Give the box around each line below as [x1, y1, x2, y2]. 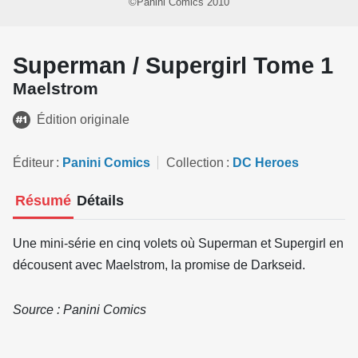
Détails [76, 192, 124, 209]
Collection [166, 155, 224, 169]
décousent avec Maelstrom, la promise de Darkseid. [13, 257, 305, 272]
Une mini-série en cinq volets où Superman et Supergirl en [13, 236, 344, 250]
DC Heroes [233, 155, 299, 169]
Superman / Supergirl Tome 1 [13, 52, 333, 78]
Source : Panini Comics [13, 302, 146, 316]
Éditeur [13, 155, 54, 169]
